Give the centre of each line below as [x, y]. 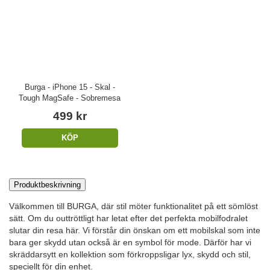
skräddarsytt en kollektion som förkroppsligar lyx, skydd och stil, [130, 254]
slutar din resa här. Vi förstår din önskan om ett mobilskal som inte [135, 230]
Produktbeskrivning [47, 184]
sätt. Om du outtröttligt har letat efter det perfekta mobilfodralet [128, 218]
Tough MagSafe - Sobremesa [70, 98]
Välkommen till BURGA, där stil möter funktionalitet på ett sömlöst [133, 206]
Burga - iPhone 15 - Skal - [70, 87]
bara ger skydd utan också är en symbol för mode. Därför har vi [130, 242]
